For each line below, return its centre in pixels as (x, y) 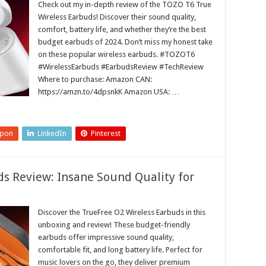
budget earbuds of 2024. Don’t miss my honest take (125, 42)
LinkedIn (52, 133)
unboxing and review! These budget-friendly (114, 225)
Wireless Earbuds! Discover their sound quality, (117, 17)
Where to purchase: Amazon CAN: (95, 79)
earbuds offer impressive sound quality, (106, 237)
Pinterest (106, 133)
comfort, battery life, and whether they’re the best (122, 29)
